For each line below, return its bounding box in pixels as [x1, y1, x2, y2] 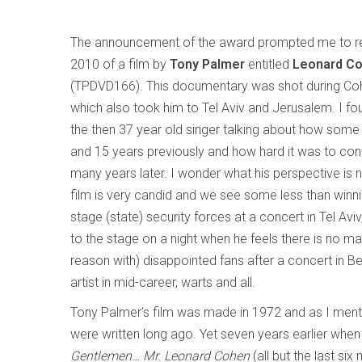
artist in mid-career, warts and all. [70, 275, 255, 290]
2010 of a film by [70, 57, 170, 72]
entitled [248, 57, 293, 72]
